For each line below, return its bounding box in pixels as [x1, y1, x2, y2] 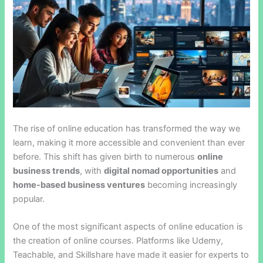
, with [80, 165, 104, 176]
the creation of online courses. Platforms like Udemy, [13, 235, 224, 246]
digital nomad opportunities [104, 165, 219, 176]
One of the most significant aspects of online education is [13, 221, 244, 232]
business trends [13, 165, 80, 176]
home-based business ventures [13, 179, 146, 190]
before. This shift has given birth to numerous [13, 151, 198, 162]
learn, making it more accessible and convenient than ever [13, 137, 245, 148]
